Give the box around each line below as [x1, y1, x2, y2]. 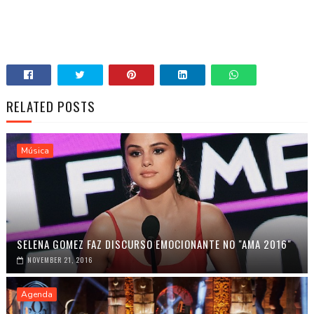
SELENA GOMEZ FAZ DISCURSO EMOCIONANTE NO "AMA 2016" [16, 236, 292, 252]
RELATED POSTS [6, 96, 95, 116]
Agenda [20, 289, 53, 300]
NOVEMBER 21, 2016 [27, 254, 93, 265]
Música [20, 145, 49, 156]
